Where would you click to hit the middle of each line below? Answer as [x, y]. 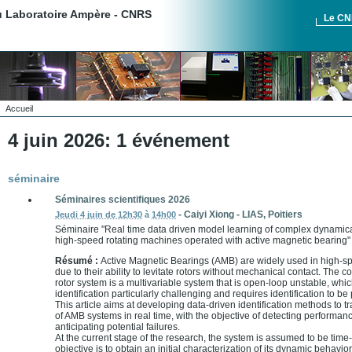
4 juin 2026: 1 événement [119, 141]
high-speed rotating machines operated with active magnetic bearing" [203, 241]
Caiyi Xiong [210, 215]
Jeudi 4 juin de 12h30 [99, 215]
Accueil [19, 108]
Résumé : [78, 261]
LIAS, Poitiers [272, 215]
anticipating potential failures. [117, 327]
